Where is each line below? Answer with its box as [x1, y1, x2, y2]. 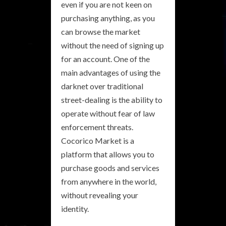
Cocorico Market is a [61, 135, 134, 145]
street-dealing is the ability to [61, 94, 162, 104]
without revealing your [61, 190, 138, 200]
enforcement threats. [61, 122, 133, 132]
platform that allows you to [61, 149, 154, 159]
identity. [61, 203, 89, 213]
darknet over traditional [61, 81, 143, 91]
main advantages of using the [61, 67, 160, 77]
